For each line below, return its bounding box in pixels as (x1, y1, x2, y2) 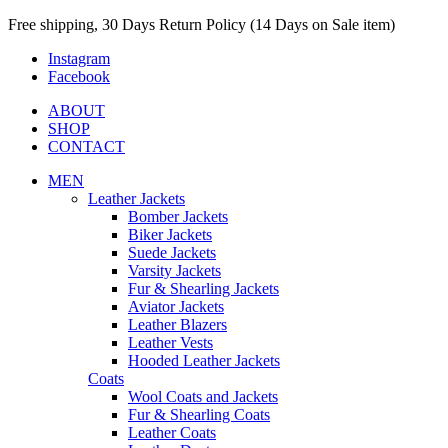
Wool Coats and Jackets (128, 388, 278, 405)
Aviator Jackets (128, 298, 224, 315)
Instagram (48, 50, 110, 67)
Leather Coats (128, 424, 216, 441)
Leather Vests (128, 334, 213, 351)
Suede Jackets (128, 244, 216, 261)
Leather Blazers (128, 316, 227, 333)
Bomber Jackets (128, 208, 228, 225)
